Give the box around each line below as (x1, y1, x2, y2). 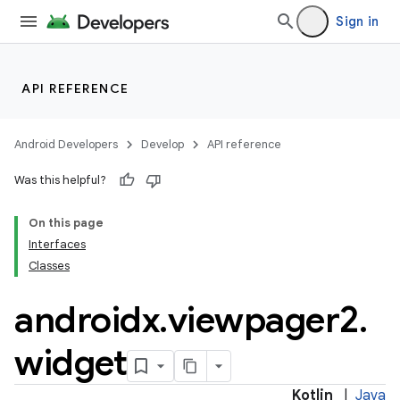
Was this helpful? (14, 172, 106, 187)
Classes (29, 258, 70, 273)
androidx (14, 297, 159, 342)
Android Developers (14, 137, 118, 152)
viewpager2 (167, 297, 359, 342)
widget (14, 340, 127, 385)
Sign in (336, 13, 379, 29)
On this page (29, 215, 104, 230)
